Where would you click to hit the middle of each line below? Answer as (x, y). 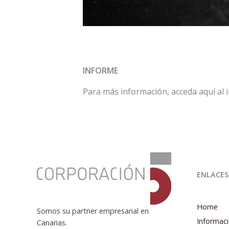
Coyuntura (92, 193)
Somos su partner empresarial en (93, 211)
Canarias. (52, 222)
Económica (93, 205)
